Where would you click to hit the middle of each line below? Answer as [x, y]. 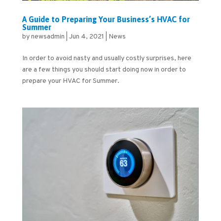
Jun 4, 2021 [86, 37]
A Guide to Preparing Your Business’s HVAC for [106, 19]
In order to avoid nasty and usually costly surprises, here [107, 58]
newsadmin [48, 37]
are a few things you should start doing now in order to [104, 70]
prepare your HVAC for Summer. [71, 81]
